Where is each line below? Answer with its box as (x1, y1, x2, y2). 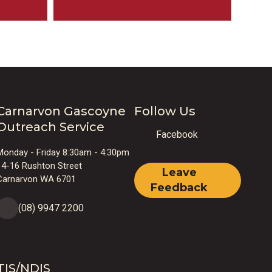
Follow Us (134, 104, 195, 118)
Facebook (156, 129, 198, 140)
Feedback (151, 181, 208, 194)
